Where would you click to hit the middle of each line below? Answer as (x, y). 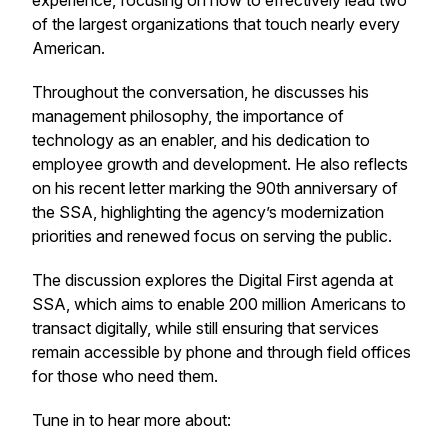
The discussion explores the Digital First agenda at (212, 280)
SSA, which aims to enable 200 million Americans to (219, 304)
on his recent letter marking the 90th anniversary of (215, 188)
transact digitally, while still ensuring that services (205, 328)
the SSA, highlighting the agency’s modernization (208, 212)
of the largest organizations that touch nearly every (216, 24)
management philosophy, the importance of (188, 116)
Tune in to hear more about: (131, 420)
